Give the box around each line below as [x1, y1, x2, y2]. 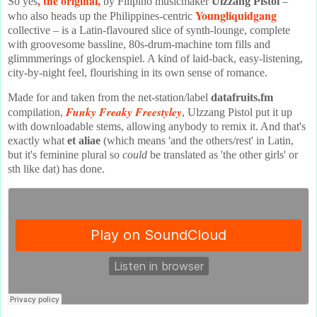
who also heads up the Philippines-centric [8, 9, 195, 22]
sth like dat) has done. [8, 163, 105, 175]
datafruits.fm [211, 91, 273, 104]
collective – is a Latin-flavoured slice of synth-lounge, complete [8, 23, 290, 36]
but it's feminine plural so [8, 149, 122, 161]
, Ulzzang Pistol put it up [182, 106, 292, 119]
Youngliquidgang [195, 6, 277, 23]
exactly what [8, 134, 67, 147]
